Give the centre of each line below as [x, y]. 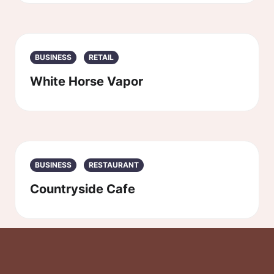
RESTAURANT [114, 165]
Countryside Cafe [83, 189]
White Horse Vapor [87, 81]
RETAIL [101, 57]
